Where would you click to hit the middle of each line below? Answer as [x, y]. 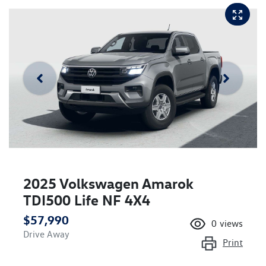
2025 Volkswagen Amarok [108, 184]
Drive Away [46, 235]
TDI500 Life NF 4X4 [87, 200]
